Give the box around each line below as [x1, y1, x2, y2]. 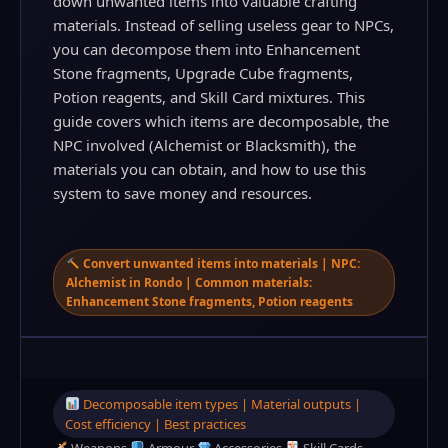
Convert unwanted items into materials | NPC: [79, 255, 360, 272]
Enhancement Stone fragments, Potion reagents [66, 293, 353, 310]
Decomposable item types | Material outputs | [79, 395, 361, 413]
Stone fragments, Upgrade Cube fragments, [53, 63, 353, 83]
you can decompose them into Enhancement [53, 39, 360, 59]
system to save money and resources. [53, 183, 312, 203]
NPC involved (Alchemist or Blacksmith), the [53, 135, 356, 155]
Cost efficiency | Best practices [65, 415, 246, 433]
